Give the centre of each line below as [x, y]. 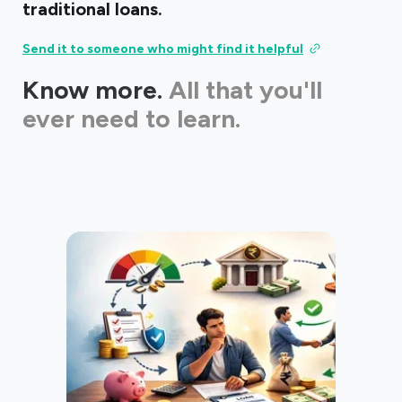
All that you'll [245, 90]
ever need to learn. [131, 118]
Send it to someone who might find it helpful [163, 49]
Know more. [92, 90]
